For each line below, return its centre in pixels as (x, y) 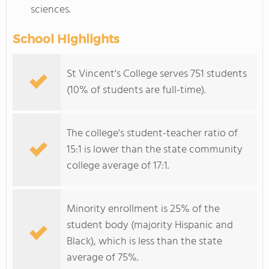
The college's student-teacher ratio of (152, 134)
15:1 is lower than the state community (155, 150)
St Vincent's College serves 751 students (157, 74)
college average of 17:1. (118, 166)
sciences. (51, 10)
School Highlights (66, 39)
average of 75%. (103, 258)
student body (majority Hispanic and (150, 225)
